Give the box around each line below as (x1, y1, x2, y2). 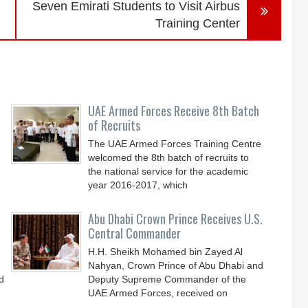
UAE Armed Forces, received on (88, 287, 228, 298)
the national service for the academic (88, 166, 249, 177)
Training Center (155, 16, 241, 30)
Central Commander (88, 224, 181, 242)
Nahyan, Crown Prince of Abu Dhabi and (88, 260, 264, 271)
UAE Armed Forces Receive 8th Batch (88, 102, 260, 120)
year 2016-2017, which (88, 179, 188, 190)
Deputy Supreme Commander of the (88, 274, 247, 285)
